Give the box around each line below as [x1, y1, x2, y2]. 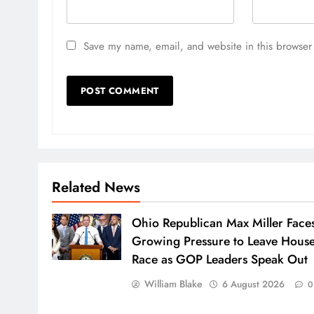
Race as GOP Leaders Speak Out [131, 250, 308, 268]
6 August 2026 [221, 277, 285, 291]
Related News [52, 176, 140, 198]
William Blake [144, 276, 203, 291]
